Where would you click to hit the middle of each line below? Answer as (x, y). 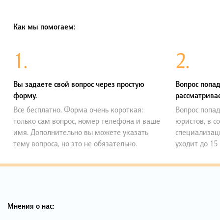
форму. (25, 96)
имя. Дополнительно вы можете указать (81, 132)
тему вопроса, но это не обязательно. (75, 143)
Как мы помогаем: (44, 27)
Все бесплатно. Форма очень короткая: (78, 110)
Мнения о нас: (31, 206)
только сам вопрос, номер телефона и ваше (87, 121)
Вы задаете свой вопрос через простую (79, 84)
